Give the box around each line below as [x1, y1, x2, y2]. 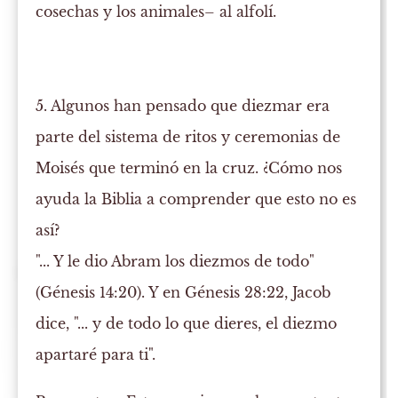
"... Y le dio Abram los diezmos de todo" [36, 252, 315, 271]
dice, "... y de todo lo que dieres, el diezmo [36, 314, 338, 333]
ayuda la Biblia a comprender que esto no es [36, 190, 357, 209]
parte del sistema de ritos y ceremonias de [36, 128, 341, 147]
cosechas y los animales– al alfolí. [36, 3, 277, 21]
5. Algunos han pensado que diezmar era [36, 97, 330, 115]
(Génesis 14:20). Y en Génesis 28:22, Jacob [36, 283, 331, 302]
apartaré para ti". [36, 346, 156, 364]
